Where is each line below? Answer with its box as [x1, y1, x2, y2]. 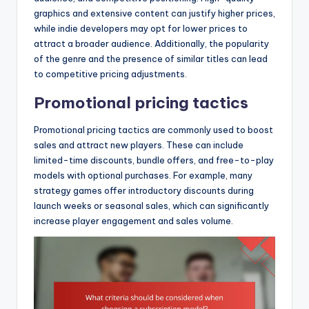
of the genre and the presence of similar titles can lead [34, 53, 268, 65]
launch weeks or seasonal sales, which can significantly [34, 200, 269, 212]
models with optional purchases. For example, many [34, 170, 252, 181]
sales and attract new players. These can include [34, 139, 243, 151]
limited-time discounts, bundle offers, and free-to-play [34, 154, 274, 166]
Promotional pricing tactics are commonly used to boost [34, 124, 273, 136]
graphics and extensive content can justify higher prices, [34, 8, 275, 19]
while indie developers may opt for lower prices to [34, 23, 248, 34]
